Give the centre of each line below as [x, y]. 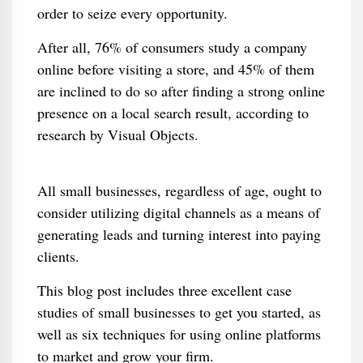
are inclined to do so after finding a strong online [181, 91]
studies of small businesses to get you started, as [179, 312]
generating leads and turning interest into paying [179, 234]
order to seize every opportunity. [132, 13]
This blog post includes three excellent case [164, 290]
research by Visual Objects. [117, 135]
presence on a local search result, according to [173, 113]
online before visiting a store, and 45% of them [175, 69]
